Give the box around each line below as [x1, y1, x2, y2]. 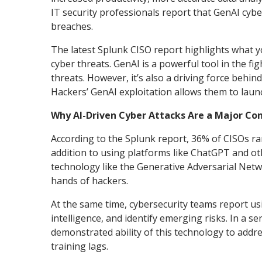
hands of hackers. [51, 174, 130, 187]
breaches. [51, 19, 93, 33]
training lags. [51, 239, 108, 253]
